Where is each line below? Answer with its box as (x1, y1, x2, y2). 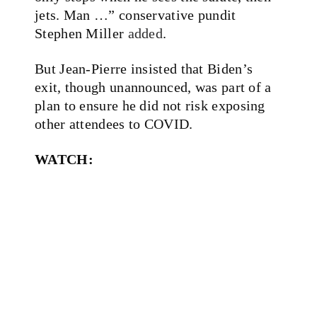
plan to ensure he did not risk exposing (35, 97, 265, 113)
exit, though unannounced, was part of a (35, 79, 272, 95)
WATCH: (35, 151, 93, 167)
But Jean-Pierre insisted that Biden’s (35, 60, 253, 76)
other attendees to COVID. (35, 115, 193, 132)
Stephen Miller (35, 25, 128, 41)
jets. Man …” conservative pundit (35, 6, 236, 23)
